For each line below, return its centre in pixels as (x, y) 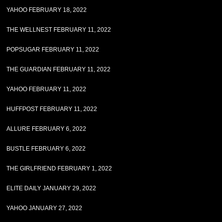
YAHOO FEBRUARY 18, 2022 (47, 10)
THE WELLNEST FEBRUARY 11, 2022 (59, 30)
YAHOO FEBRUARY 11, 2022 (47, 89)
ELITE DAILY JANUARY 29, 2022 (52, 188)
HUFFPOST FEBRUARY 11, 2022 (52, 109)
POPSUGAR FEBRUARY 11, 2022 (53, 50)
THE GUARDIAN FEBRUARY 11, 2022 (59, 69)
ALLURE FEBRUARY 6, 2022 (47, 129)
